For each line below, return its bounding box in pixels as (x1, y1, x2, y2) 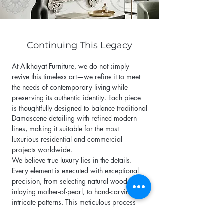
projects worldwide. (12, 145, 72, 154)
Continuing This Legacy (27, 40, 132, 51)
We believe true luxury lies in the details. (12, 155, 132, 165)
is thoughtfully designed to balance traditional (12, 103, 147, 112)
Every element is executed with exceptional (12, 166, 139, 175)
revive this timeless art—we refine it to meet (12, 72, 140, 81)
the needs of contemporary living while (12, 82, 128, 92)
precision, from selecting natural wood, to (12, 176, 137, 186)
